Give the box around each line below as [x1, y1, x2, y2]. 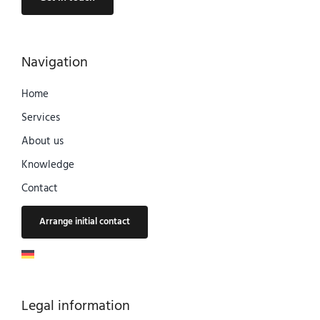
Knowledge [21, 156, 74, 174]
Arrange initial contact [39, 214, 130, 229]
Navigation [21, 51, 88, 74]
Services [21, 109, 60, 126]
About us [21, 132, 64, 150]
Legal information [21, 294, 130, 318]
